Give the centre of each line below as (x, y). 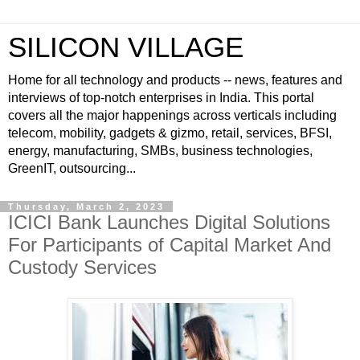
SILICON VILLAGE (126, 47)
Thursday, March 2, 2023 (86, 207)
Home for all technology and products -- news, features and (175, 80)
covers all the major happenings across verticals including (172, 115)
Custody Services (82, 267)
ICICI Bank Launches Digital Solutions (169, 222)
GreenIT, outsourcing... (72, 168)
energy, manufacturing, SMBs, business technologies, (160, 151)
